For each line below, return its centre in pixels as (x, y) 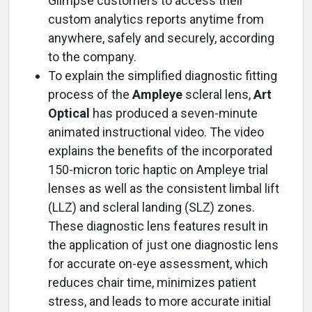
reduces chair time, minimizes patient (152, 282)
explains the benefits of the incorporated (160, 151)
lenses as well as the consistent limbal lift (164, 188)
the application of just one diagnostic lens (163, 245)
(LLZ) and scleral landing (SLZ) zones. (151, 207)
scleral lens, (218, 94)
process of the (90, 94)
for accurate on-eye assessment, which (158, 264)
